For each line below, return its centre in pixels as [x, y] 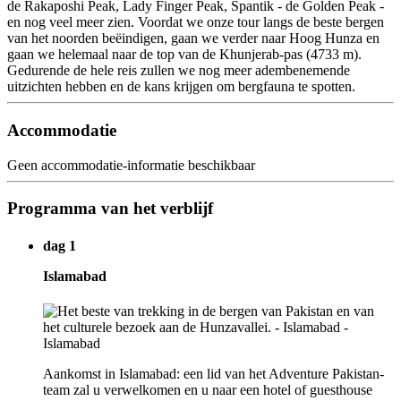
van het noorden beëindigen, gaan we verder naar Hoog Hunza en [193, 38]
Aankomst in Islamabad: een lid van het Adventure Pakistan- [213, 373]
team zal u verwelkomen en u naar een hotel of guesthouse [208, 389]
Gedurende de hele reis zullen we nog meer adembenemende [179, 71]
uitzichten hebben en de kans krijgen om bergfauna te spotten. [181, 87]
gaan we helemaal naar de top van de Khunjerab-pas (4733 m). [184, 55]
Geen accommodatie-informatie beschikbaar [131, 165]
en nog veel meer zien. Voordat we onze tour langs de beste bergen [196, 22]
